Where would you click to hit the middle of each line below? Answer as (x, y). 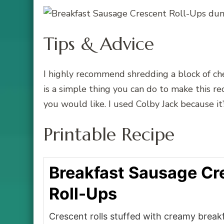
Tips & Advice (99, 43)
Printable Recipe (109, 134)
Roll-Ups (83, 194)
